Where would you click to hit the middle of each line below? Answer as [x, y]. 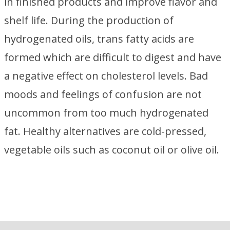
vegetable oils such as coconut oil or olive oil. [112, 150]
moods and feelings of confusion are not [103, 94]
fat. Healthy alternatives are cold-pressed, [105, 131]
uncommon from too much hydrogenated [106, 113]
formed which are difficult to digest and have [113, 57]
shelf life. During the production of [89, 20]
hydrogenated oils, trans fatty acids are [99, 39]
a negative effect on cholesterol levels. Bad [106, 76]
